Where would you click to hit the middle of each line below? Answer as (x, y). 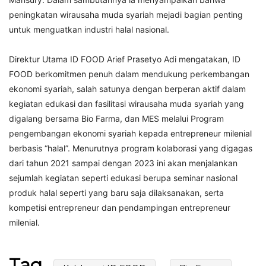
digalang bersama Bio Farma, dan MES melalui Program (116, 118)
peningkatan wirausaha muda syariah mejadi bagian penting (126, 14)
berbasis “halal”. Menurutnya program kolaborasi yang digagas (131, 148)
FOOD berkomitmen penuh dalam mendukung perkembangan (129, 74)
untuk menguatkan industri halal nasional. (89, 29)
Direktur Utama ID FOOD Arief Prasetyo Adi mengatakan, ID (125, 59)
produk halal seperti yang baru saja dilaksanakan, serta (116, 192)
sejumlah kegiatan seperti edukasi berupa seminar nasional (123, 178)
